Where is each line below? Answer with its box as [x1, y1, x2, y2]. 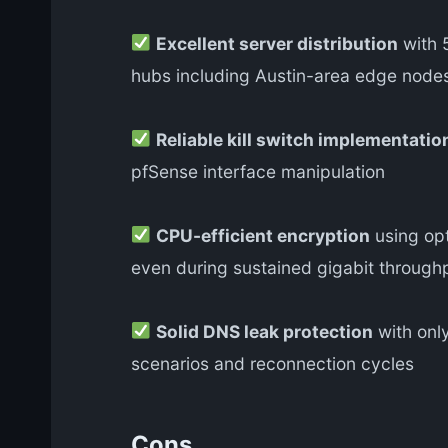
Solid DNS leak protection [155, 320, 373, 342]
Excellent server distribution [155, 32, 398, 54]
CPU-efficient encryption [155, 224, 370, 246]
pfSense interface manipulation [131, 160, 385, 182]
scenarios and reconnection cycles [131, 352, 414, 374]
